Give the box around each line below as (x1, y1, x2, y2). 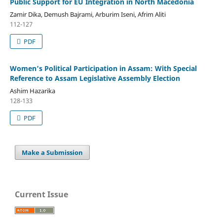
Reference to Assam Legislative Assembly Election (9, 73, 180, 83)
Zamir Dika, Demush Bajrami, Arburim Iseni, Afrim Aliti (9, 9, 166, 19)
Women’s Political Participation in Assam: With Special (9, 63, 197, 73)
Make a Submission (22, 147, 83, 157)
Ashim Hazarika (9, 86, 55, 95)
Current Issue (15, 188, 68, 200)
